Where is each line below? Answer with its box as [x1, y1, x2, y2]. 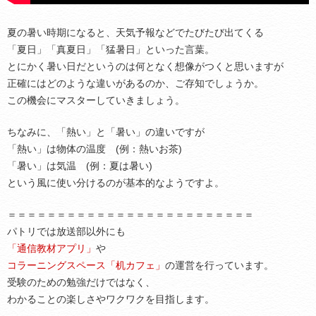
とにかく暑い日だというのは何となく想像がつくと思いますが [7, 61, 284, 72]
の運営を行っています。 [165, 260, 274, 271]
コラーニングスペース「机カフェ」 [7, 260, 165, 271]
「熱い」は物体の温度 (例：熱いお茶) [7, 143, 182, 154]
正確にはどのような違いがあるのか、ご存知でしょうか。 [7, 78, 264, 89]
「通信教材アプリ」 [7, 243, 96, 254]
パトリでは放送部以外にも [7, 226, 126, 237]
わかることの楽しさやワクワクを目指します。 [7, 293, 214, 305]
